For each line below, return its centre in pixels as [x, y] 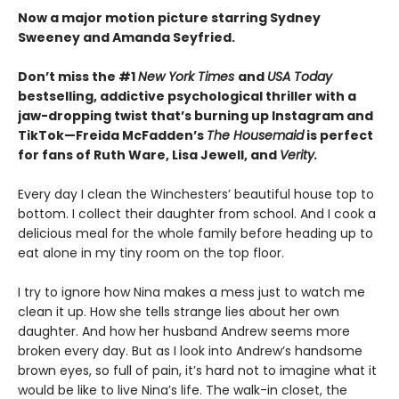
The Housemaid [255, 135]
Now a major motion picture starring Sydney [169, 17]
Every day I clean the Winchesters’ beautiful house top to [196, 194]
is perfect [338, 135]
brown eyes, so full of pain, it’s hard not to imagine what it [197, 370]
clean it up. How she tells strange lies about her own [179, 311]
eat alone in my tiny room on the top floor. [151, 252]
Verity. [298, 155]
